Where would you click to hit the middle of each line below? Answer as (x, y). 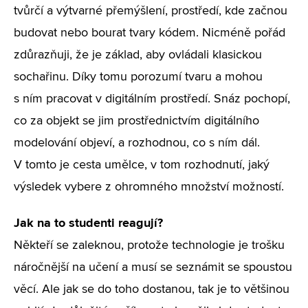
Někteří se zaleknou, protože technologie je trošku (149, 245)
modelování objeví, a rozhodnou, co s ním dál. (137, 143)
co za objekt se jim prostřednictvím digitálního (136, 121)
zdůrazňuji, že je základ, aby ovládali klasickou (138, 55)
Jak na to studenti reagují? (88, 223)
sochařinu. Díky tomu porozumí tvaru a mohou (138, 77)
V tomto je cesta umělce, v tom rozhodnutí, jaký (142, 165)
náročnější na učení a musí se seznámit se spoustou (153, 267)
